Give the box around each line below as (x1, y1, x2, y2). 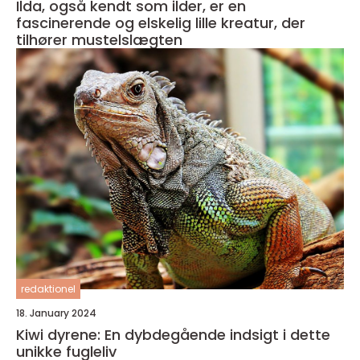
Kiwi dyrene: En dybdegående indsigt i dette (16, 325, 330, 346)
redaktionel (21, 282, 76, 297)
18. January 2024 (16, 306, 96, 321)
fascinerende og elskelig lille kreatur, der (16, 13, 305, 34)
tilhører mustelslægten (16, 30, 182, 51)
